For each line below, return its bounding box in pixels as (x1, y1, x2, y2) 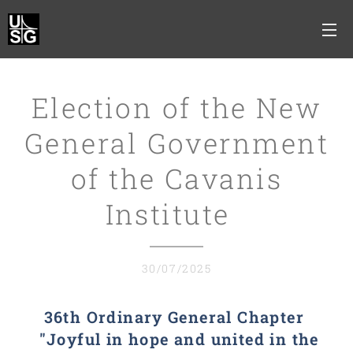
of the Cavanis (70, 160, 283, 196)
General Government (24, 124, 329, 161)
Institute (105, 195, 248, 232)
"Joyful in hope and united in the (34, 329, 319, 349)
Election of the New (31, 89, 322, 125)
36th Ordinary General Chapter (43, 307, 310, 327)
